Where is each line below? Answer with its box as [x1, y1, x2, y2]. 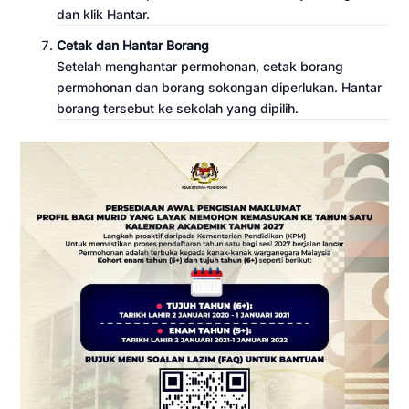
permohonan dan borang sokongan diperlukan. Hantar [57, 79, 383, 96]
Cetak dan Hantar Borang [57, 37, 210, 54]
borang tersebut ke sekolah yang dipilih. [57, 100, 299, 117]
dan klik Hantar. [57, 6, 151, 23]
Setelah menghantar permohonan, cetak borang [57, 58, 344, 75]
